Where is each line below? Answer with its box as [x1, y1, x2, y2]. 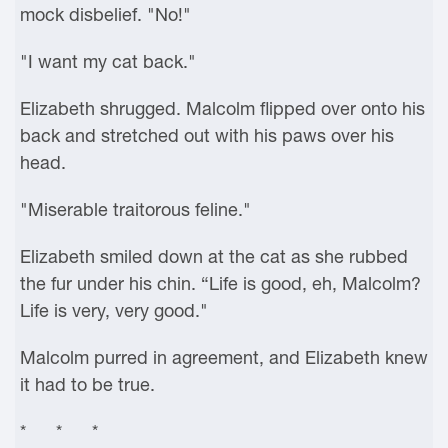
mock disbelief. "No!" [20, 4, 191, 25]
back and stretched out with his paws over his [20, 125, 394, 146]
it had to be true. [20, 374, 155, 395]
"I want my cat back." [20, 51, 196, 72]
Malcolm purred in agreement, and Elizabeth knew [20, 347, 428, 368]
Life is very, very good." [20, 300, 208, 321]
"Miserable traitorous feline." [20, 199, 251, 220]
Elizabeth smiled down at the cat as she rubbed [20, 246, 408, 267]
